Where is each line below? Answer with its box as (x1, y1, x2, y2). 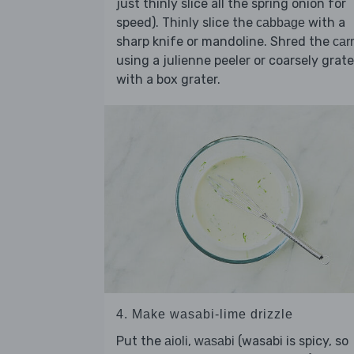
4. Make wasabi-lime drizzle (116, 307, 293, 321)
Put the (116, 333, 164, 348)
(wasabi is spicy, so (235, 333, 348, 348)
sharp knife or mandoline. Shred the (116, 34, 333, 50)
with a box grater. (116, 72, 220, 88)
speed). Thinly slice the (116, 15, 256, 31)
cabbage (256, 16, 305, 30)
